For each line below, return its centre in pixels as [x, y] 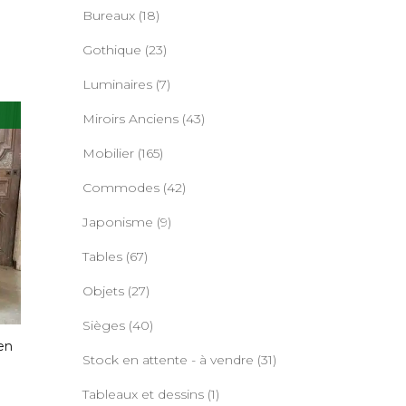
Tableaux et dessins [143, 394]
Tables [102, 256]
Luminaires [117, 84]
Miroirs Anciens [130, 119]
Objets [103, 291]
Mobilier [108, 153]
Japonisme [118, 222]
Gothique [112, 50]
